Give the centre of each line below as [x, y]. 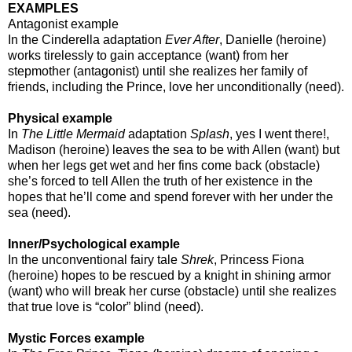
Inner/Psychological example [94, 244]
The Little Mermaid [73, 134]
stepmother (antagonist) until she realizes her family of [158, 71]
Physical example [60, 118]
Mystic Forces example [76, 338]
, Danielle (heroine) [273, 39]
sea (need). [39, 212]
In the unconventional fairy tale [94, 259]
